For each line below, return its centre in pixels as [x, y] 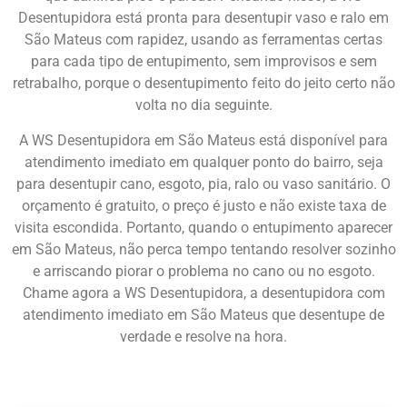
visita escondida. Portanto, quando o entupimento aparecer [203, 227]
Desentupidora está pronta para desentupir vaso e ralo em [203, 18]
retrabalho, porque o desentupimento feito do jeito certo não [203, 84]
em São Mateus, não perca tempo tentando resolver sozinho [203, 249]
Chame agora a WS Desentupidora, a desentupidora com [203, 293]
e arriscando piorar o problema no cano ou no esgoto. [203, 271]
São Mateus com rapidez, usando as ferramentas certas [203, 40]
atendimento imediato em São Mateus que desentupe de [203, 314]
